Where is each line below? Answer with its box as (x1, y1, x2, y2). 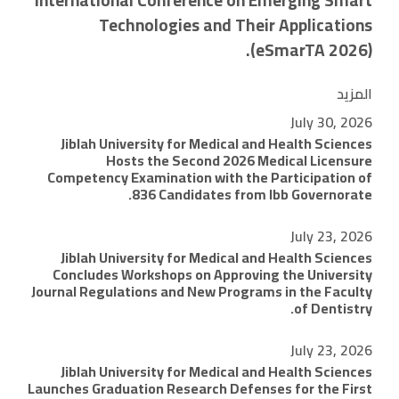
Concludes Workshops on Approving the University (53, 261, 372, 288)
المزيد (337, 80, 372, 107)
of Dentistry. (294, 295, 372, 322)
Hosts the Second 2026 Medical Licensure (106, 147, 372, 174)
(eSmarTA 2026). (250, 34, 372, 66)
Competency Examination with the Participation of (47, 164, 372, 191)
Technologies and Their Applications (99, 9, 372, 41)
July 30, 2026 (290, 109, 372, 135)
